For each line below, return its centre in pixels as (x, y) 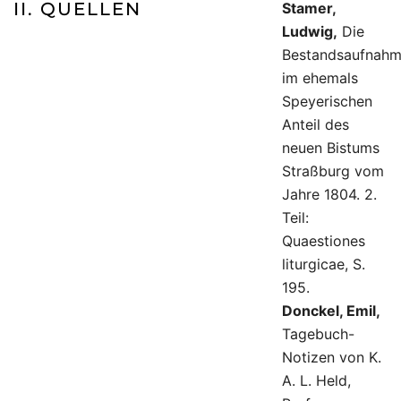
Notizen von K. (332, 358)
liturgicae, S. (324, 264)
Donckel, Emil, (331, 311)
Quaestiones (324, 241)
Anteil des (316, 125)
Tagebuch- (318, 334)
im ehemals (320, 78)
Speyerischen (327, 102)
